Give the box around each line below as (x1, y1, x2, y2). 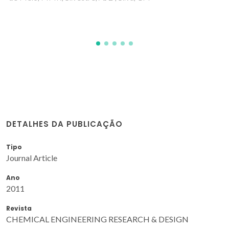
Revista (6, 203, 32, 213)
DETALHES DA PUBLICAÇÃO (6, 118, 123, 129)
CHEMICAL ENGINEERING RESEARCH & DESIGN (6, 214, 189, 224)
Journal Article (6, 152, 57, 163)
